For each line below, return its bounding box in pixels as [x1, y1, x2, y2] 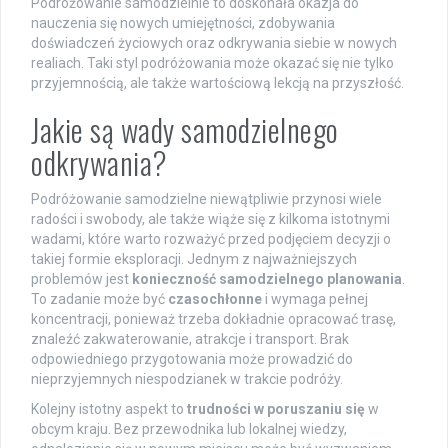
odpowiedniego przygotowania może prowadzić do [31, 351, 353, 368]
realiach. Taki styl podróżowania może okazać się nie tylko [31, 55, 394, 72]
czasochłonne [168, 291, 262, 308]
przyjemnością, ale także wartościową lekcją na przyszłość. [31, 75, 404, 92]
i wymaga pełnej [262, 291, 368, 308]
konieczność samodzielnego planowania [132, 271, 402, 288]
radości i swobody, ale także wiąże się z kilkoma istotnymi [31, 211, 390, 228]
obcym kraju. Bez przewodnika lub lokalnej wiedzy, [31, 421, 347, 438]
